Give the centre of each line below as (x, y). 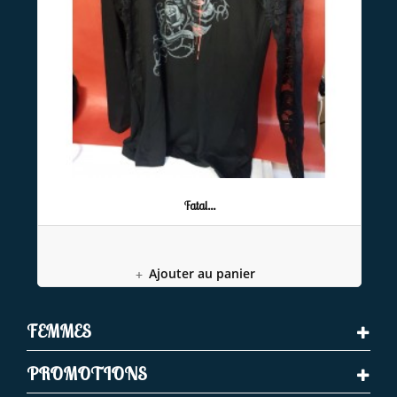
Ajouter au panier (202, 274)
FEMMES (59, 331)
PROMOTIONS (87, 374)
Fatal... (199, 206)
